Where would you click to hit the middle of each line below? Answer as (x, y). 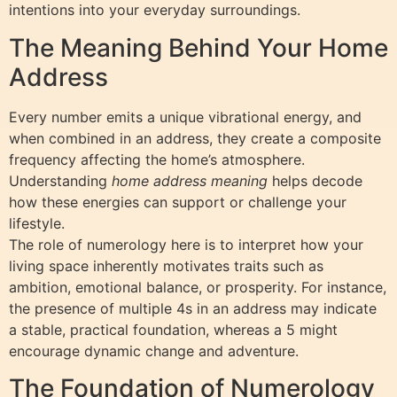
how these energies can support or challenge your (178, 202)
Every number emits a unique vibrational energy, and (185, 117)
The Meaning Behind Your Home (198, 47)
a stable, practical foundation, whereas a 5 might (173, 329)
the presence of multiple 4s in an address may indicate (193, 308)
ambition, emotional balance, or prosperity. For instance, (198, 287)
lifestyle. (37, 223)
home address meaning (190, 180)
